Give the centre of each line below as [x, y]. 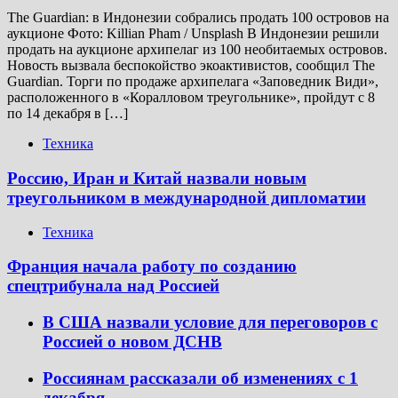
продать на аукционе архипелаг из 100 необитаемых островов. [197, 50]
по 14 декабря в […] [68, 114]
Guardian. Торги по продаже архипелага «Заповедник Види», [193, 82]
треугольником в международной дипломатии [187, 198]
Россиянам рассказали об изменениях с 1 [200, 378]
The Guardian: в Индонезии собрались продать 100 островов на [198, 18]
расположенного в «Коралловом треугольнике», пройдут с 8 [191, 98]
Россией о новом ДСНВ [132, 342]
